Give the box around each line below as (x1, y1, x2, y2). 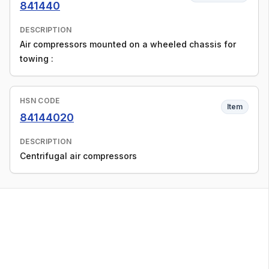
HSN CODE (20, 96, 60, 105)
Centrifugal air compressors (20, 151, 137, 161)
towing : (20, 53, 53, 64)
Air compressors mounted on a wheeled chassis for (20, 39, 236, 49)
